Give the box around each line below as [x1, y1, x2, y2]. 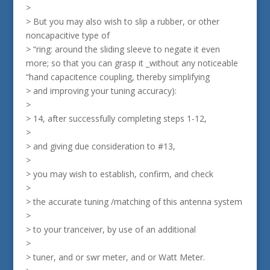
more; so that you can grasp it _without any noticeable [25, 57, 238, 69]
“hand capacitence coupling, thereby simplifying [25, 71, 210, 83]
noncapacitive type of [25, 30, 110, 41]
